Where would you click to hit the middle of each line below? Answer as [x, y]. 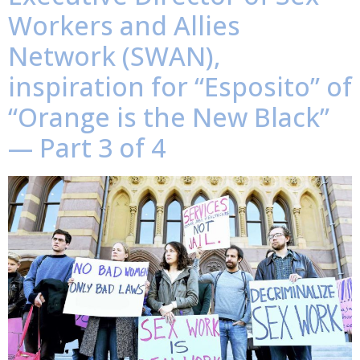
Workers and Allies [124, 26]
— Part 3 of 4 [87, 148]
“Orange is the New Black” [169, 117]
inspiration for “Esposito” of [180, 87]
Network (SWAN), [115, 56]
